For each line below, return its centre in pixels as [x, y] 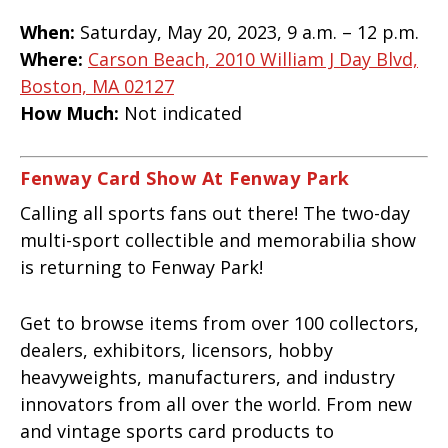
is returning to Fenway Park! [144, 266]
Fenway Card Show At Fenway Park [185, 177]
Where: [54, 59]
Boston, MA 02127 [97, 86]
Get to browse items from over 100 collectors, [219, 322]
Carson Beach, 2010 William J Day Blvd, [253, 59]
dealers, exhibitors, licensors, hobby [176, 349]
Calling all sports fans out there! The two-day [215, 212]
